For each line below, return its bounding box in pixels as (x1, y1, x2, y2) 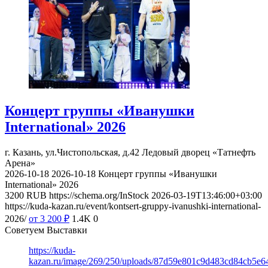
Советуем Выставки (5, 225, 87, 236)
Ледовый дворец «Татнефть (142, 147, 255, 158)
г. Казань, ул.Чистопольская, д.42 (5, 147, 139, 158)
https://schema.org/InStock (49, 190, 149, 201)
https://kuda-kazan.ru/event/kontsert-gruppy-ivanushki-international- (5, 201, 261, 212)
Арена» (5, 158, 35, 169)
